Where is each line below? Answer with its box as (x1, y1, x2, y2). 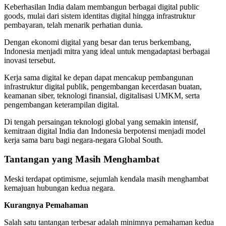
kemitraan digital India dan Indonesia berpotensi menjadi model (4, 126, 205, 135)
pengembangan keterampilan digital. (4, 100, 119, 109)
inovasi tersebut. (4, 55, 55, 65)
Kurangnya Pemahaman (4, 201, 88, 210)
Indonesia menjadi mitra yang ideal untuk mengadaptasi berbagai (4, 46, 210, 55)
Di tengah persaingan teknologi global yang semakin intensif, (4, 117, 198, 126)
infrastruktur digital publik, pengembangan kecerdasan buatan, (4, 82, 202, 91)
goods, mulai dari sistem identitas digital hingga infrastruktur (4, 11, 195, 20)
